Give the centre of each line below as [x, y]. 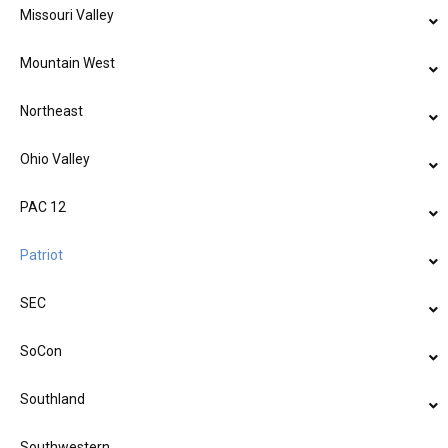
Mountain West [67, 63]
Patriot [41, 255]
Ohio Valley [55, 159]
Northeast [51, 111]
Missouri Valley [67, 15]
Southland [52, 399]
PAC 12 [43, 207]
